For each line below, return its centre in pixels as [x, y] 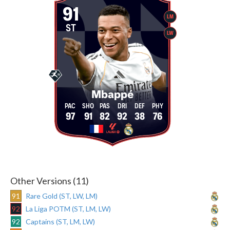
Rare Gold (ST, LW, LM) [62, 196]
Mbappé [112, 95]
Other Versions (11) [50, 180]
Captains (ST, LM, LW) [60, 221]
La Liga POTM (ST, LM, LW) [68, 208]
